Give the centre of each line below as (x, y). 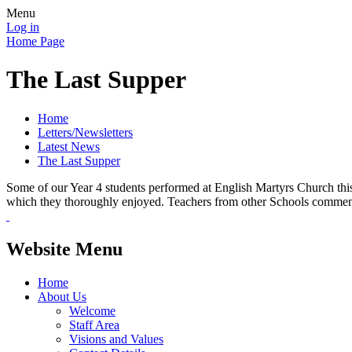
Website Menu (64, 249)
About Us (62, 296)
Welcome (92, 310)
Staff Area (94, 324)
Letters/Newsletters (85, 132)
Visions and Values (116, 339)
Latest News (69, 146)
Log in (23, 27)
